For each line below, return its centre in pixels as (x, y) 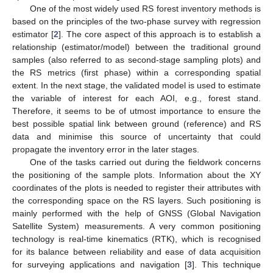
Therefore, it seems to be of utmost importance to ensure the (136, 111)
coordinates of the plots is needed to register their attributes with (136, 187)
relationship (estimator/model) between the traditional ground (136, 47)
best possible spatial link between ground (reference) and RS (136, 123)
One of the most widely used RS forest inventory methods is (145, 8)
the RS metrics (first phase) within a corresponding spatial (136, 72)
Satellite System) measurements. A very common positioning (136, 226)
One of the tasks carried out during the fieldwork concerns (145, 162)
